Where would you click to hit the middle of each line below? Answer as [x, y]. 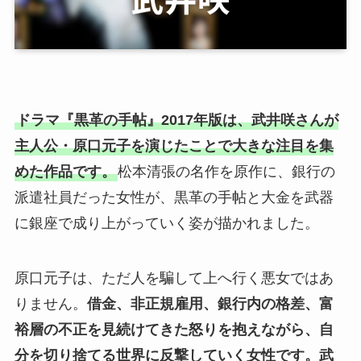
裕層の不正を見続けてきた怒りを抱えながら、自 [174, 329]
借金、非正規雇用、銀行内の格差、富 [210, 303]
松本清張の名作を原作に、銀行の [226, 171]
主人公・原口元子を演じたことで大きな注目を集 [174, 145]
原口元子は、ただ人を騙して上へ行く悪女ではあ [174, 278]
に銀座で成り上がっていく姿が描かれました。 [166, 223]
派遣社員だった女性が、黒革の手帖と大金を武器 [174, 197]
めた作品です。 [65, 171]
